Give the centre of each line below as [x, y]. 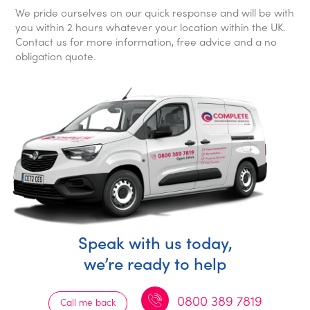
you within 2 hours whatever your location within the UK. [151, 26]
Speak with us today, [155, 241]
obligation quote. [56, 55]
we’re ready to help [155, 262]
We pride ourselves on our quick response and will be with [155, 12]
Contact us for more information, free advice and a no [146, 41]
